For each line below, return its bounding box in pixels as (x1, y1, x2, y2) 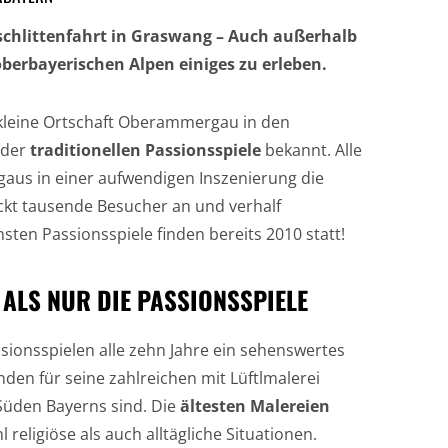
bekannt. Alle (261, 139, 362, 161)
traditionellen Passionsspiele (30, 139, 261, 161)
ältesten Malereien (180, 395, 330, 417)
